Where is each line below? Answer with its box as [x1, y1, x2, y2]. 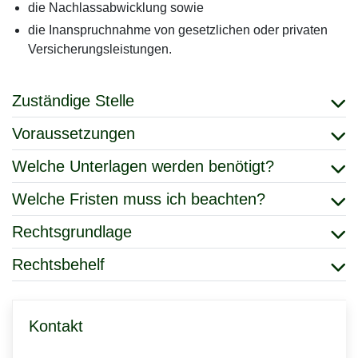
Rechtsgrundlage [12, 223, 132, 241]
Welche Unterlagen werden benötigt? [12, 157, 274, 175]
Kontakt [29, 317, 83, 335]
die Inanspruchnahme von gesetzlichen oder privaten [28, 23, 328, 37]
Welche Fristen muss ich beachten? [12, 190, 265, 208]
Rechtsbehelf [12, 256, 105, 273]
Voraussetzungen [12, 125, 135, 142]
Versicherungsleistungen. [28, 42, 172, 56]
